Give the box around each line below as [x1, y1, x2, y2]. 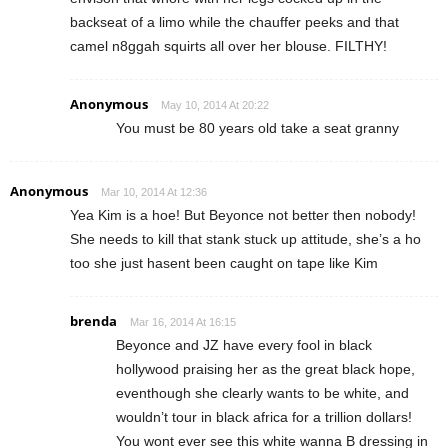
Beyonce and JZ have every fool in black [116, 336, 372, 353]
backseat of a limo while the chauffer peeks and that [70, 13, 399, 30]
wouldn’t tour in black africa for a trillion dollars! [116, 408, 412, 425]
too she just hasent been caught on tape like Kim [70, 254, 378, 271]
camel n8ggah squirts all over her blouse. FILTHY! [70, 37, 387, 54]
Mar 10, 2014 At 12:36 [101, 185, 207, 198]
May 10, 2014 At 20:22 [161, 98, 269, 111]
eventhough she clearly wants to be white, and [116, 384, 409, 401]
